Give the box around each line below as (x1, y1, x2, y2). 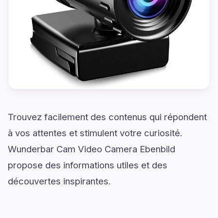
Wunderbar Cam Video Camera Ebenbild (8, 144, 175, 154)
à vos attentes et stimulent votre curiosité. (8, 127, 182, 138)
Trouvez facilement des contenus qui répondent (8, 111, 207, 122)
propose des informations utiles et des (8, 160, 167, 170)
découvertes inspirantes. (8, 176, 111, 186)
